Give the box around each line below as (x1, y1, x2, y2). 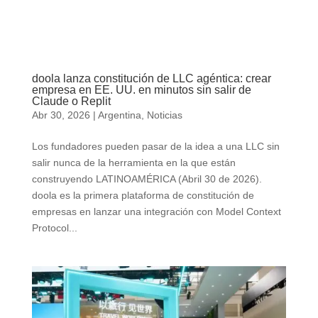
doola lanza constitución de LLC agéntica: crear (31, 72, 271, 85)
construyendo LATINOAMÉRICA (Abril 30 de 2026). (31, 173, 282, 185)
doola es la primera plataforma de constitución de (31, 190, 254, 202)
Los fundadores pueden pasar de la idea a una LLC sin (31, 141, 280, 153)
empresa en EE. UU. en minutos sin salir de (31, 84, 251, 97)
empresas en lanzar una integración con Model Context (31, 206, 281, 218)
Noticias (146, 109, 182, 121)
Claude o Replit (31, 95, 111, 108)
